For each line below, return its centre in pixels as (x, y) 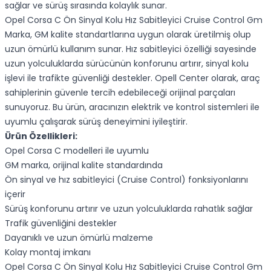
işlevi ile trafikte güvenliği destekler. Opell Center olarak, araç (132, 78)
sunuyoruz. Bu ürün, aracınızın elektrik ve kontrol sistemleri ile (132, 107)
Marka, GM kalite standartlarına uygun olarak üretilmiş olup (128, 34)
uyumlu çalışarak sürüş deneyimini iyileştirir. (96, 122)
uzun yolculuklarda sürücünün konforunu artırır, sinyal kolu (127, 64)
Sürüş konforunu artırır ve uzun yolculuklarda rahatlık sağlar (129, 209)
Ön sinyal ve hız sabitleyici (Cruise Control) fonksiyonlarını (126, 180)
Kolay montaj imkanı (48, 252)
